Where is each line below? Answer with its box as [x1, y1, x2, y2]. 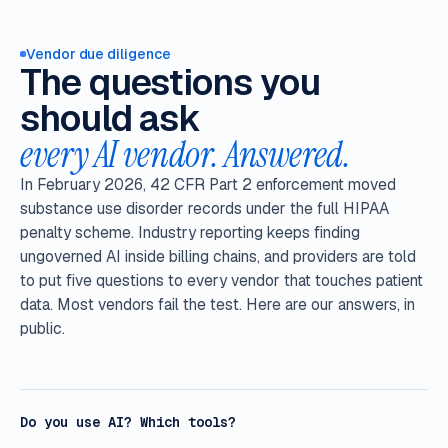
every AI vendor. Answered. [20, 130, 351, 178]
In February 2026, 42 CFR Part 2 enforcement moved [20, 173, 396, 195]
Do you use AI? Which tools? [20, 412, 236, 431]
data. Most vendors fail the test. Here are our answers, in [20, 293, 415, 315]
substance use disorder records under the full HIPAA [20, 197, 389, 219]
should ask [20, 94, 201, 142]
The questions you [20, 58, 320, 106]
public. [20, 317, 65, 339]
